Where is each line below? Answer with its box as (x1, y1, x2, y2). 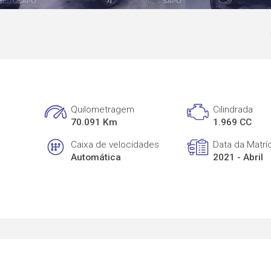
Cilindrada (213, 104, 253, 116)
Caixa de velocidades (71, 139, 160, 150)
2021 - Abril (213, 151, 264, 163)
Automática (71, 151, 122, 163)
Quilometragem (71, 104, 135, 116)
